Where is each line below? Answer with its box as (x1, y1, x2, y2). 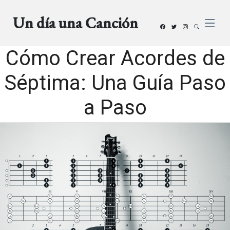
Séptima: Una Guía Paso (4, 71, 226, 95)
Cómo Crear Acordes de (5, 46, 225, 70)
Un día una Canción (13, 13, 139, 33)
